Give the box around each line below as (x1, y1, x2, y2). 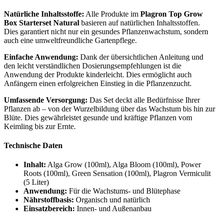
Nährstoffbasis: (23, 196, 74, 204)
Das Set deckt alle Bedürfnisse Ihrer (88, 95, 200, 104)
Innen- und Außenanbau (75, 204, 152, 213)
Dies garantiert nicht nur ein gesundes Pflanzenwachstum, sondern (4, 27, 208, 36)
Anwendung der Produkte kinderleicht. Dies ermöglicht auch (4, 70, 192, 79)
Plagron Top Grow (140, 9, 203, 18)
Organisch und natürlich (74, 196, 150, 204)
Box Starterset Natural (4, 18, 79, 27)
